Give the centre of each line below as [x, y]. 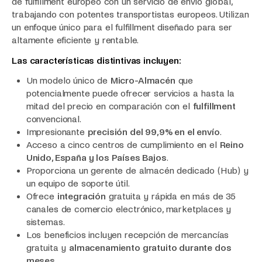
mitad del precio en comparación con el [109, 106]
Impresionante [57, 132]
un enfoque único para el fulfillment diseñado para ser [122, 27]
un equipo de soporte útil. [78, 184]
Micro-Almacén [143, 81]
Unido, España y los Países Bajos [96, 158]
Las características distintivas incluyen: [96, 60]
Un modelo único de [68, 81]
